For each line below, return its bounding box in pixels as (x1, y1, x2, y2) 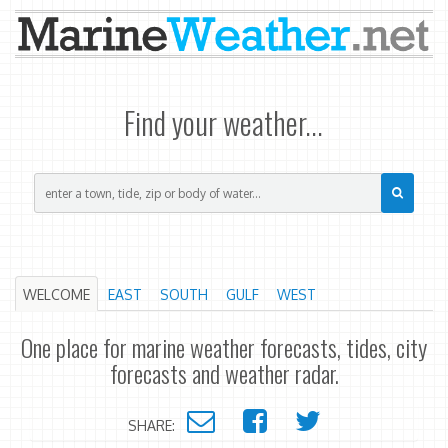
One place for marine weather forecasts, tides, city (21, 329, 427, 366)
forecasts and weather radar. (109, 355, 339, 392)
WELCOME (23, 286, 90, 304)
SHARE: (127, 416, 187, 434)
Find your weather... (124, 99, 324, 145)
